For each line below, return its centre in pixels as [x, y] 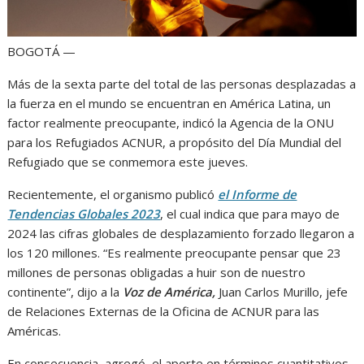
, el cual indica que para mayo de [250, 214]
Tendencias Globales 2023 [84, 214]
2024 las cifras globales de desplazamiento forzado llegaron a [181, 234]
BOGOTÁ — [43, 52]
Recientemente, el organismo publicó [113, 195]
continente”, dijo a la [65, 292]
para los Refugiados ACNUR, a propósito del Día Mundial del [175, 143]
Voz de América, [171, 292]
